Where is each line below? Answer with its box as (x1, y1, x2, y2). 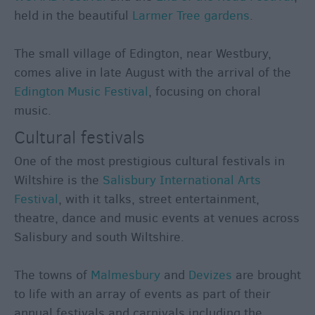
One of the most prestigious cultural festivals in (14, 152, 285, 169)
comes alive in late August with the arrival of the (14, 63, 291, 81)
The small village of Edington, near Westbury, (14, 44, 271, 62)
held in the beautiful (14, 6, 132, 24)
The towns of (14, 266, 91, 283)
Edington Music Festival (14, 82, 148, 100)
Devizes (188, 266, 232, 283)
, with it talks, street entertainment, (58, 190, 259, 207)
